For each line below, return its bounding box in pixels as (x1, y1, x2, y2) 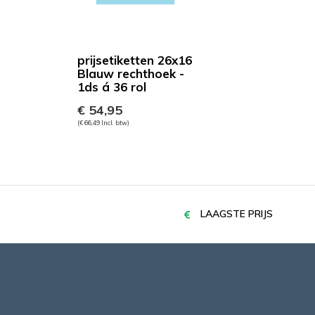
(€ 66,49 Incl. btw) (77, 119, 129, 127)
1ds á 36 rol (77, 79, 146, 94)
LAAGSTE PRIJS (200, 207, 273, 220)
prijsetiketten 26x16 (77, 53, 192, 67)
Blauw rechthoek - (77, 66, 184, 81)
